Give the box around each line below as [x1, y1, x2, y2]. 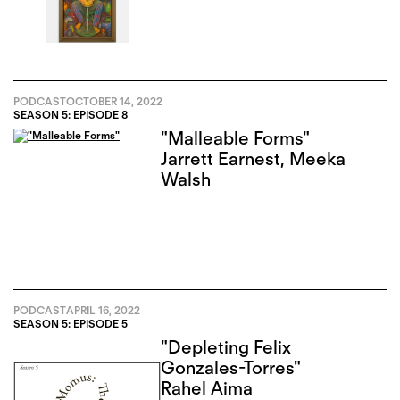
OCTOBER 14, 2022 [66, 95, 162, 109]
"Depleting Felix [161, 336, 292, 358]
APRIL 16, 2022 [66, 304, 140, 318]
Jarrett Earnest [161, 148, 281, 171]
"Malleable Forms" [161, 128, 311, 150]
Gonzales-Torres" [161, 356, 304, 379]
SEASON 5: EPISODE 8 [13, 108, 128, 122]
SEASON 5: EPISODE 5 [13, 317, 128, 331]
